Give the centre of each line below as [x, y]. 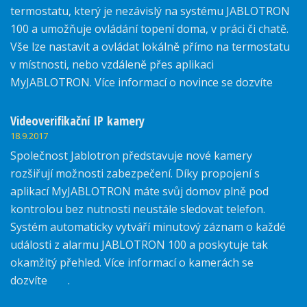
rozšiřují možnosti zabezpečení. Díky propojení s [135, 174]
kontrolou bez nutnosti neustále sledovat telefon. [138, 209]
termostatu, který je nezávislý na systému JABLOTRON [150, 11]
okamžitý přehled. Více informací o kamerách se [132, 263]
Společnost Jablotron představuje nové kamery [131, 156]
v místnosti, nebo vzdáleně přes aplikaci [112, 65]
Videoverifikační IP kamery [77, 121]
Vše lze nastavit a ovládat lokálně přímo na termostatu [150, 47]
